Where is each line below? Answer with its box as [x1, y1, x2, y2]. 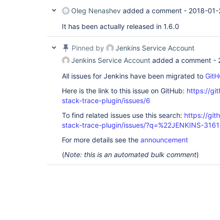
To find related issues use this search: [62, 111, 184, 119]
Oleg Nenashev [71, 6, 121, 15]
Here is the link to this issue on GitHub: [62, 86, 187, 95]
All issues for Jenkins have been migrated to [62, 72, 205, 80]
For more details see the [62, 136, 140, 144]
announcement [140, 136, 188, 144]
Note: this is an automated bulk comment [64, 150, 196, 159]
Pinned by [70, 44, 106, 52]
